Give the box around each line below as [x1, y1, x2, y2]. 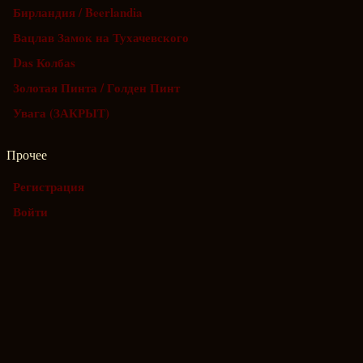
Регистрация [13, 177, 84, 195]
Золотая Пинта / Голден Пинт [13, 79, 180, 96]
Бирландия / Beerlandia [13, 3, 143, 21]
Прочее [6, 148, 47, 162]
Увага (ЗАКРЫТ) [13, 104, 109, 122]
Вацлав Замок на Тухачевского [13, 28, 189, 46]
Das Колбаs [13, 53, 75, 71]
